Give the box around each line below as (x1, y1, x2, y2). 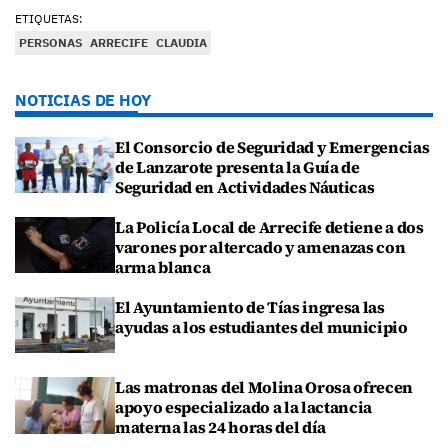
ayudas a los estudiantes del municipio (115, 316, 408, 338)
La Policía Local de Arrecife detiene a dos (115, 215, 424, 238)
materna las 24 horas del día (115, 416, 327, 439)
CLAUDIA (156, 34, 207, 50)
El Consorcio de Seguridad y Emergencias (115, 135, 430, 158)
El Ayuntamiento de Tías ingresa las (115, 296, 385, 318)
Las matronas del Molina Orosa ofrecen (115, 376, 414, 399)
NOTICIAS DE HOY (15, 89, 151, 110)
